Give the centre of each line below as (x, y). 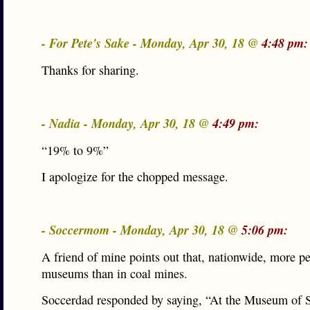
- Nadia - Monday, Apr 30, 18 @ (127, 123)
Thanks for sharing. (90, 70)
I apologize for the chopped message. (135, 176)
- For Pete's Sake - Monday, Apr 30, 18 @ (152, 43)
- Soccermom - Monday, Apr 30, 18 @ (142, 230)
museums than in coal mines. (115, 273)
